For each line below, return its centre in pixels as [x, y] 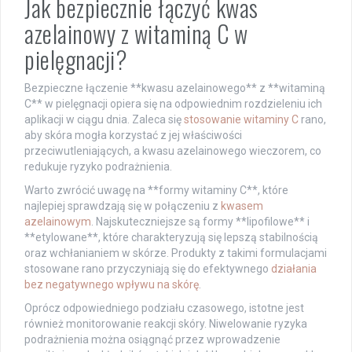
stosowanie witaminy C [241, 119]
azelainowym [58, 221]
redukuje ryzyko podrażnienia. [98, 166]
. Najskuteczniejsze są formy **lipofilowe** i [200, 221]
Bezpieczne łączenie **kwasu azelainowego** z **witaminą [175, 88]
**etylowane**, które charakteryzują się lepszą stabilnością [171, 237]
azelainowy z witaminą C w [136, 33]
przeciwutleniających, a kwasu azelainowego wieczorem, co [173, 150]
